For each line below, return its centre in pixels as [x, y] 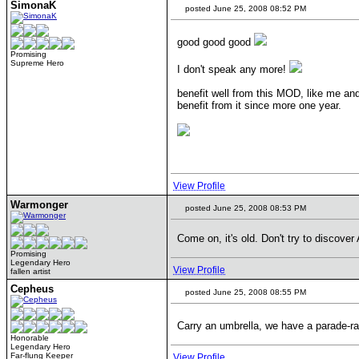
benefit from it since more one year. [259, 105]
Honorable [30, 338]
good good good [216, 42]
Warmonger [39, 205]
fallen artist [30, 271]
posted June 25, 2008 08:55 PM [244, 292]
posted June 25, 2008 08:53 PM [244, 208]
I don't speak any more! [233, 69]
